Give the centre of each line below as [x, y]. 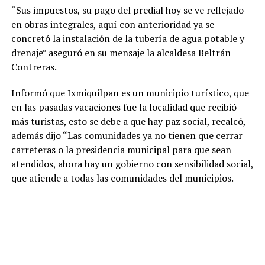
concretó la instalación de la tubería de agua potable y [127, 38]
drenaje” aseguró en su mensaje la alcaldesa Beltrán [121, 53]
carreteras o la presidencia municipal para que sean [121, 150]
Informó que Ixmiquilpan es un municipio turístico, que [130, 93]
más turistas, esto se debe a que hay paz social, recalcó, [128, 121]
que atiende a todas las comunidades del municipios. [122, 178]
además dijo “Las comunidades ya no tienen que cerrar [127, 135]
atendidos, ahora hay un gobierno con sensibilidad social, [132, 164]
